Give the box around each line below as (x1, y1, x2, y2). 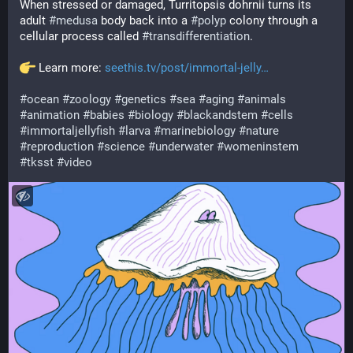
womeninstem (224, 139, 299, 154)
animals (244, 92, 286, 106)
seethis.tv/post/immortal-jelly (105, 61, 261, 75)
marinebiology (161, 124, 236, 138)
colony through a (226, 13, 318, 28)
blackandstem (184, 108, 258, 122)
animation (27, 108, 80, 122)
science (104, 139, 145, 154)
